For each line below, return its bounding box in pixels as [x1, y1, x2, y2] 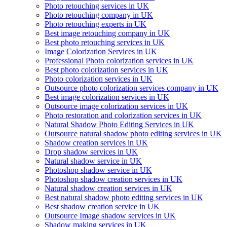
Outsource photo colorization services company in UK [45, 83, 218, 92]
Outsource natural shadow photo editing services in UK [45, 129, 222, 138]
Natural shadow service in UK [45, 156, 142, 165]
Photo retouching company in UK [45, 10, 153, 19]
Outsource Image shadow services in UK [45, 211, 176, 220]
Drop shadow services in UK [45, 147, 138, 156]
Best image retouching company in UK [45, 28, 170, 37]
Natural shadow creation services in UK [45, 183, 172, 193]
